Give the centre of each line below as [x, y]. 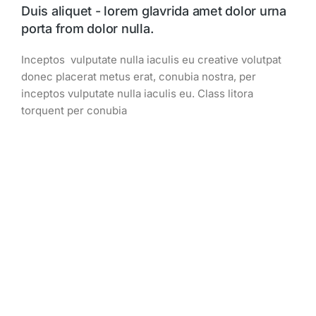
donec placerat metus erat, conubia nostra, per [139, 77]
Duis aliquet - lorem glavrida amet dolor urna [154, 11]
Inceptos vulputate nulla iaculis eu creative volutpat [151, 60]
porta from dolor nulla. [87, 29]
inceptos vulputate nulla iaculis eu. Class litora [137, 94]
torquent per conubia [74, 111]
